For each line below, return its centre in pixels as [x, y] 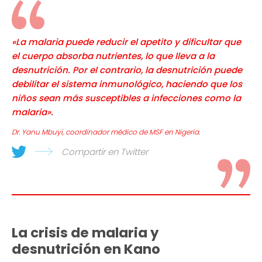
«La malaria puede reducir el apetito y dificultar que [126, 42]
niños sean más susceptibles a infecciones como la [126, 98]
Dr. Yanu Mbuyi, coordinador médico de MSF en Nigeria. [106, 132]
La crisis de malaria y [85, 233]
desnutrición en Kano [86, 249]
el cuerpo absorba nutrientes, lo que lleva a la [113, 56]
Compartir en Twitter [105, 152]
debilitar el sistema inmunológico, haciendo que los [127, 84]
